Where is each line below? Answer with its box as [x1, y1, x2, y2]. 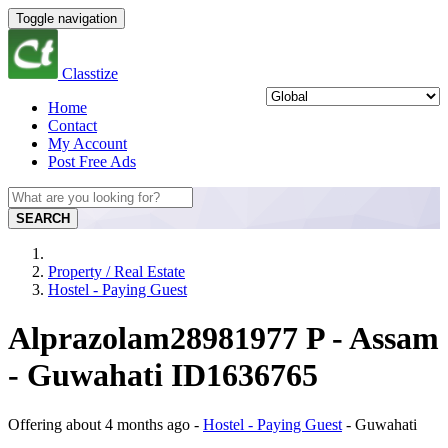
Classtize [62, 65, 118, 82]
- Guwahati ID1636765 [8, 357, 318, 394]
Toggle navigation [16, 11, 117, 26]
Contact [48, 117, 97, 134]
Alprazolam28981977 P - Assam [8, 320, 439, 357]
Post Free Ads [48, 153, 136, 170]
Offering [8, 415, 66, 433]
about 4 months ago [66, 415, 190, 433]
